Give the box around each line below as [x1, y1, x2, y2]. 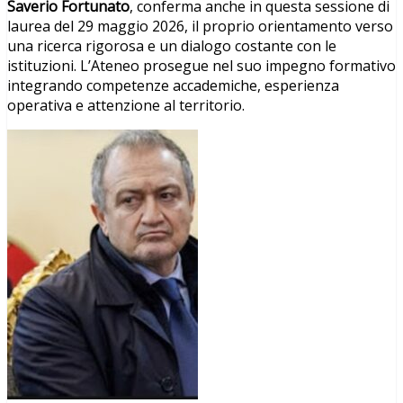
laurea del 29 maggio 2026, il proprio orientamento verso [7, 15, 393, 36]
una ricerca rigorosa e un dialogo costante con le [7, 35, 336, 56]
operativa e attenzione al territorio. [7, 94, 245, 115]
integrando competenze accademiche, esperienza [7, 75, 339, 95]
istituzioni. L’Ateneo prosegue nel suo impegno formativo [7, 55, 396, 76]
